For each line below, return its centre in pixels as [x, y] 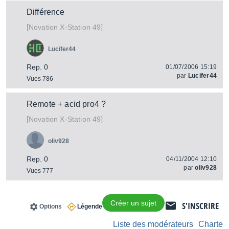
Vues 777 [40, 171]
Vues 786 [40, 79]
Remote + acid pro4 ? [66, 104]
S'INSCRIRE [200, 206]
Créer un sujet [133, 203]
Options [51, 207]
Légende [90, 207]
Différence [46, 12]
